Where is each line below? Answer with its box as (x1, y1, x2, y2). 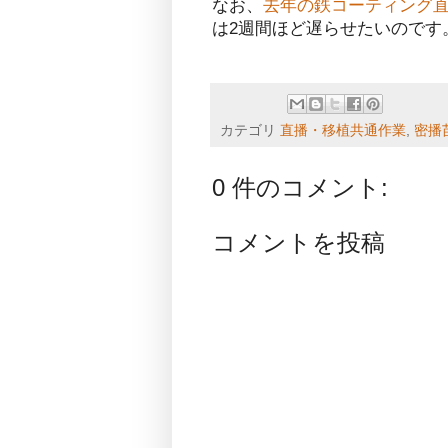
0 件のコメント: (212, 174, 388, 202)
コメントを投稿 (212, 228, 385, 256)
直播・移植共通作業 (280, 123, 406, 139)
